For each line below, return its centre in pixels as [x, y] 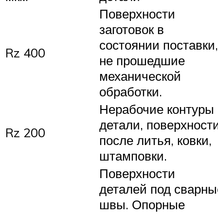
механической [140, 76]
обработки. [131, 91]
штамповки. [133, 155]
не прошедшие [142, 60]
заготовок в [132, 29]
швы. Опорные [142, 204]
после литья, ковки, [155, 140]
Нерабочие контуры [157, 109]
